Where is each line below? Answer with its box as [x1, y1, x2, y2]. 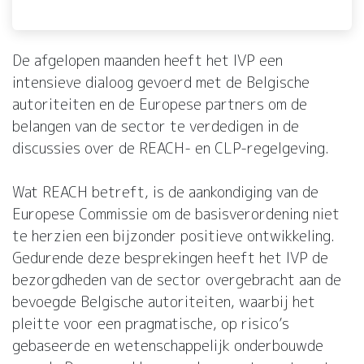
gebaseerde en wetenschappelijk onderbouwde [12, 336, 323, 357]
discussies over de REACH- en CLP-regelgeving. [12, 138, 329, 159]
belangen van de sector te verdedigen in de [12, 116, 299, 137]
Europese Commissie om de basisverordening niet [12, 204, 340, 225]
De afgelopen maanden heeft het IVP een [12, 50, 283, 71]
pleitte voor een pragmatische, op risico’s [12, 314, 289, 335]
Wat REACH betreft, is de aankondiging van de [12, 182, 318, 203]
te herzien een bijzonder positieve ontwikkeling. [12, 226, 335, 247]
